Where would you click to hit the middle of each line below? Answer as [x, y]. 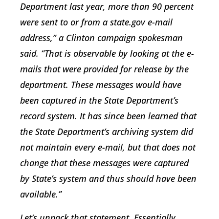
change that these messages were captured [104, 163]
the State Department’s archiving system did [107, 132]
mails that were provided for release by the [104, 69]
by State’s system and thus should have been [108, 179]
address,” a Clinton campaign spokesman [101, 38]
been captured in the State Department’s [99, 100]
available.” [41, 194]
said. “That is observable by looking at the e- [107, 54]
